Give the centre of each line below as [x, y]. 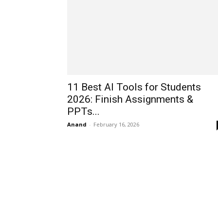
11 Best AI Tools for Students [134, 87]
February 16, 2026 [116, 124]
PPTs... [83, 111]
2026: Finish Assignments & [130, 99]
